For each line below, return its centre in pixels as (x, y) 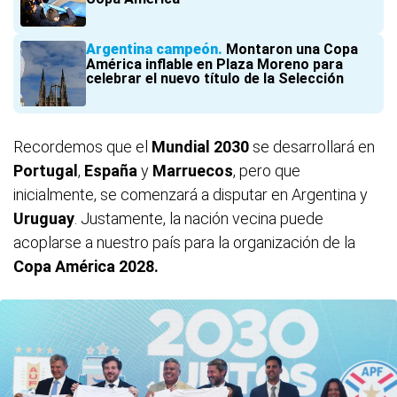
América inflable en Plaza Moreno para (214, 65)
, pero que (267, 171)
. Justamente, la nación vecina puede (199, 219)
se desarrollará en (312, 147)
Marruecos (193, 171)
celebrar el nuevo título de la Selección (215, 79)
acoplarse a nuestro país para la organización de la (184, 243)
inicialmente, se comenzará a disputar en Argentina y (191, 195)
